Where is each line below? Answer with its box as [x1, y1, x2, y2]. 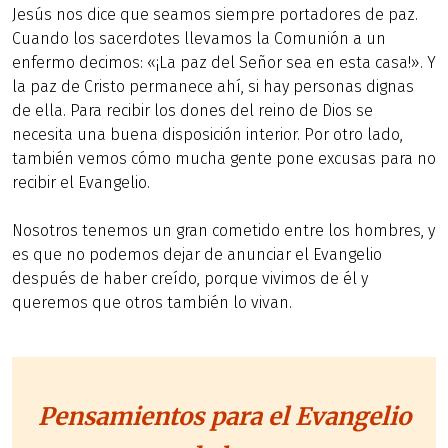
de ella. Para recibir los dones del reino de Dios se [12, 101, 373, 120]
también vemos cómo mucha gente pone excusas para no [12, 149, 436, 168]
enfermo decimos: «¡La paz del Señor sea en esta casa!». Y [12, 53, 436, 72]
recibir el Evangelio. [12, 173, 150, 192]
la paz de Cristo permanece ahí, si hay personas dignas [12, 77, 414, 96]
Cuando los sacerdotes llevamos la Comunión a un [12, 29, 386, 48]
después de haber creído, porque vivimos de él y [12, 269, 368, 288]
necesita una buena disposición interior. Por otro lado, [12, 125, 403, 144]
